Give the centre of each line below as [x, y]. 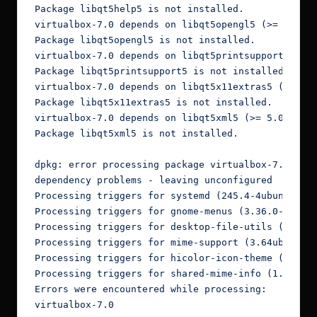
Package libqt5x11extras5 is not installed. [154, 102]
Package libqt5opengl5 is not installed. [145, 40]
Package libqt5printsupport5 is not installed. [162, 71]
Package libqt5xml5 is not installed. [137, 133]
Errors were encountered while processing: [151, 289]
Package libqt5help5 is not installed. [139, 8]
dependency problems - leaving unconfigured [154, 180]
